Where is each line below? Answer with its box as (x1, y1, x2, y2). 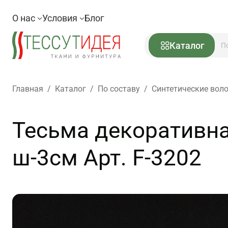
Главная (12, 84, 43, 94)
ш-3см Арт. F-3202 (12, 145, 202, 171)
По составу (98, 84, 140, 94)
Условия (42, 13, 79, 23)
